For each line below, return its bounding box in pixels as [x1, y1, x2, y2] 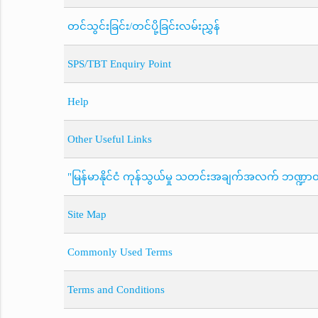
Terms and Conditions [67, 283, 165, 295]
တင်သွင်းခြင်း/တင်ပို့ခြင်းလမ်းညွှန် [67, 20, 220, 32]
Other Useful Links [67, 133, 152, 145]
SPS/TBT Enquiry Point [67, 57, 171, 70]
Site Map [67, 208, 106, 220]
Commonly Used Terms [67, 246, 172, 258]
